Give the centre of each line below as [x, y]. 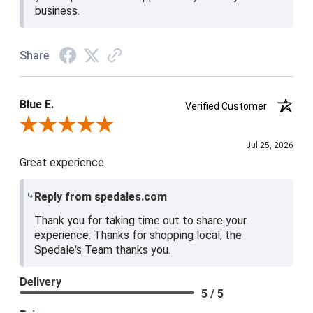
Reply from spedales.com [101, 196]
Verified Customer [231, 106]
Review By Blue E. [57, 125]
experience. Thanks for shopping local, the [138, 235]
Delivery [41, 282]
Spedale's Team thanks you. [103, 249]
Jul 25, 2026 [270, 145]
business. [58, 10]
